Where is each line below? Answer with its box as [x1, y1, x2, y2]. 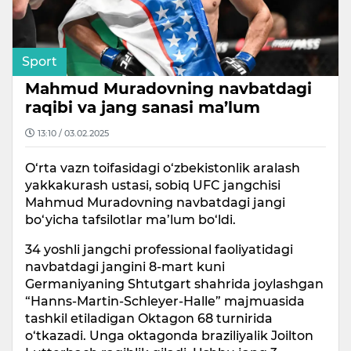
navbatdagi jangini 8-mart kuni [25, 259, 225, 274]
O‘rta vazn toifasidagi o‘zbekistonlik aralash [25, 160, 300, 175]
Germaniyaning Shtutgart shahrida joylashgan [25, 276, 324, 291]
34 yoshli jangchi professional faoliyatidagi [25, 241, 293, 257]
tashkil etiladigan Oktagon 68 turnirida [25, 310, 273, 326]
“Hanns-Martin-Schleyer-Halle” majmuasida [25, 293, 305, 309]
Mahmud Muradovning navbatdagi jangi [25, 194, 285, 210]
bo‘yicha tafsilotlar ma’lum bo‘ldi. [25, 212, 236, 227]
